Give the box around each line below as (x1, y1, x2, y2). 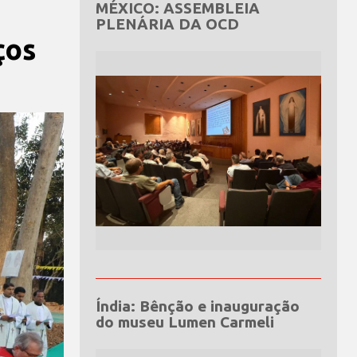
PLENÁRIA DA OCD (95, 14, 239, 33)
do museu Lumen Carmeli (95, 312, 274, 331)
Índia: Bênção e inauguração (95, 296, 300, 315)
